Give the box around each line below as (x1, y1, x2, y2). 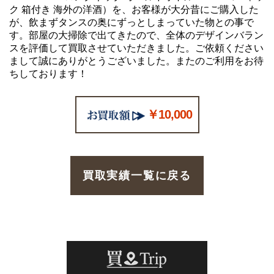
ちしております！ (9, 68, 87, 80)
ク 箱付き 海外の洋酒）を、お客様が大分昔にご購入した (9, 4, 259, 15)
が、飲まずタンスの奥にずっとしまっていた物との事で (9, 17, 254, 28)
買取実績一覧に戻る (82, 169, 192, 182)
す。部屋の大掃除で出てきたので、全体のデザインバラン (9, 30, 264, 41)
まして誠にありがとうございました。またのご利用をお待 (9, 56, 264, 67)
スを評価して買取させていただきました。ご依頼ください (9, 43, 264, 54)
